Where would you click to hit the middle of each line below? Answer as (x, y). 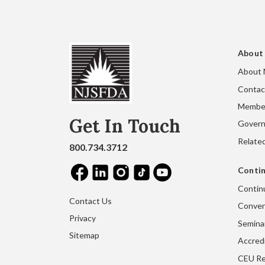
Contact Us (91, 201)
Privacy (83, 218)
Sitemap (84, 235)
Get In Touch (125, 126)
